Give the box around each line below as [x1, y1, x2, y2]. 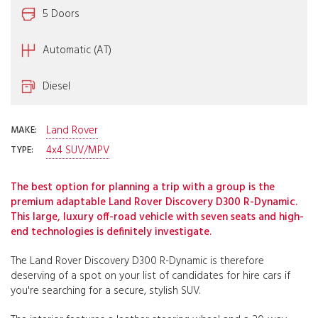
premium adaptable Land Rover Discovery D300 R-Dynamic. [11, 193, 297, 211]
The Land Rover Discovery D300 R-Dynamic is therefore [11, 252, 264, 270]
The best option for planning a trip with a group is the [11, 178, 275, 196]
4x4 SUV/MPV [46, 141, 109, 159]
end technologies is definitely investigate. [11, 223, 212, 241]
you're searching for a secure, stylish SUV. [11, 282, 200, 300]
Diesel [43, 77, 70, 95]
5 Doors [43, 5, 79, 23]
